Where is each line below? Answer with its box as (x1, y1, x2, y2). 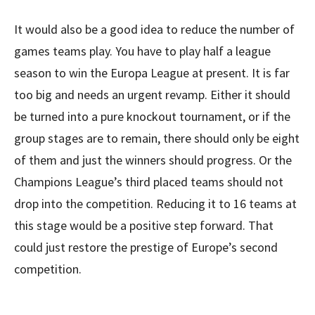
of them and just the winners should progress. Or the (14, 152, 292, 168)
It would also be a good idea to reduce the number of (14, 21, 295, 37)
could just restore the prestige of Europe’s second (14, 239, 278, 255)
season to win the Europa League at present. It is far (14, 65, 290, 81)
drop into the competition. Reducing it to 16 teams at (14, 195, 297, 212)
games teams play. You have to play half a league (14, 43, 271, 59)
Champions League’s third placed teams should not (14, 174, 283, 190)
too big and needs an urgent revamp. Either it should (14, 86, 290, 103)
